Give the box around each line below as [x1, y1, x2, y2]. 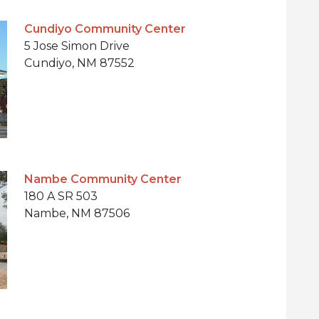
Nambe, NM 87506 [24, 206, 130, 221]
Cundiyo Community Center [24, 21, 186, 36]
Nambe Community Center [24, 172, 182, 187]
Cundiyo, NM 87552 [24, 56, 135, 70]
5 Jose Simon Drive [24, 38, 130, 53]
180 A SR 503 [24, 189, 98, 204]
